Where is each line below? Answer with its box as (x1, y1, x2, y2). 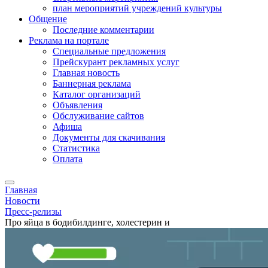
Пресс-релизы (5, 206, 62, 217)
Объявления (53, 100, 102, 110)
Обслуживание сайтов (53, 111, 144, 121)
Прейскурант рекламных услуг (53, 57, 179, 67)
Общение (29, 14, 67, 24)
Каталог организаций (53, 89, 141, 99)
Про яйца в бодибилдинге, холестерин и (5, 217, 170, 227)
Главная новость (53, 68, 120, 78)
